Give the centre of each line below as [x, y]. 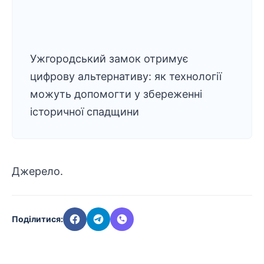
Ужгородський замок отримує [109, 59]
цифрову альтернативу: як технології [126, 76]
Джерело [36, 171]
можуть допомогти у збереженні [116, 94]
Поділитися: [37, 219]
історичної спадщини [85, 112]
